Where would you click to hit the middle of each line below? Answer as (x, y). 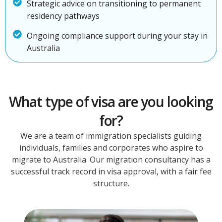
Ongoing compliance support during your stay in (117, 36)
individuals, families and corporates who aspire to (111, 148)
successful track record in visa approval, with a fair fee (111, 172)
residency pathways (63, 16)
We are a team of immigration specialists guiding (111, 136)
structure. (111, 184)
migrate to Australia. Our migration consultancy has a (111, 160)
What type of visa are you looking (111, 102)
